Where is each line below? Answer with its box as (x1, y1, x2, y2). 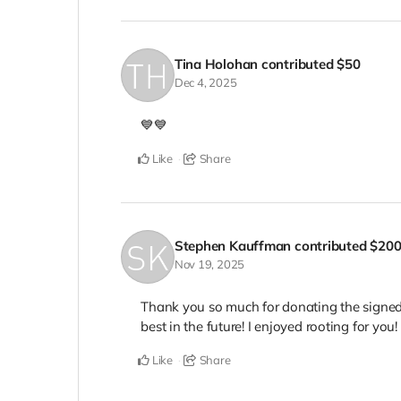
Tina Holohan (174, 55, 259, 73)
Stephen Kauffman (174, 236, 292, 254)
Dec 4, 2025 (174, 75, 237, 90)
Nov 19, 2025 (174, 256, 245, 271)
